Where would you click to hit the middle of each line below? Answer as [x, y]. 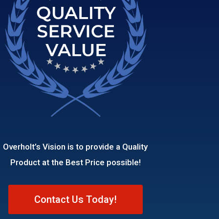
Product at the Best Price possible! [75, 163]
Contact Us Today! [75, 199]
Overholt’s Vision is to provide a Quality [76, 147]
